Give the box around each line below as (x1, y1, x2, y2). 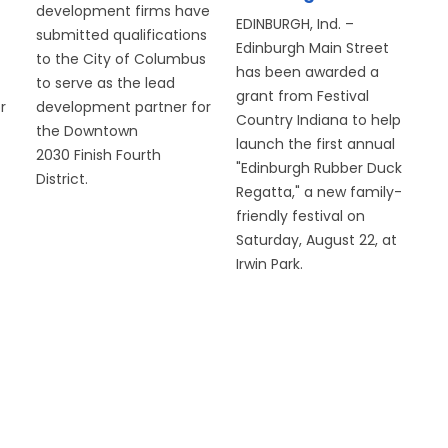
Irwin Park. (236, 254, 304, 275)
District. (35, 169, 92, 190)
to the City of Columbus (35, 49, 206, 70)
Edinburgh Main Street (236, 38, 390, 59)
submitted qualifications (35, 25, 207, 46)
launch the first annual (236, 134, 396, 155)
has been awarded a (236, 62, 380, 83)
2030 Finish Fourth (35, 145, 161, 166)
